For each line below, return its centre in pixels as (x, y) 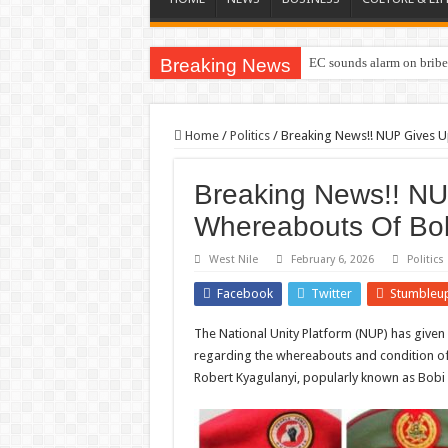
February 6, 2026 (332, 259)
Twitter (331, 293)
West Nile (233, 259)
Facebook (244, 293)
